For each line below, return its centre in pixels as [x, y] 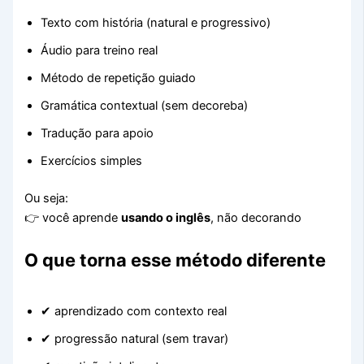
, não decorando [256, 218]
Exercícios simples [92, 161]
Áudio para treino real [100, 51]
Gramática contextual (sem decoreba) [145, 106]
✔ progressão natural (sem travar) [135, 338]
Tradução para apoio [97, 134]
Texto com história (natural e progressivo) [156, 23]
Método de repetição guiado [119, 78]
